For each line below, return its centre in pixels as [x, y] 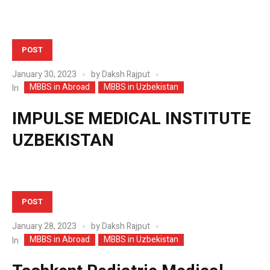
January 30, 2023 [44, 74]
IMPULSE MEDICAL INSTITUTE [131, 119]
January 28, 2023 [44, 227]
